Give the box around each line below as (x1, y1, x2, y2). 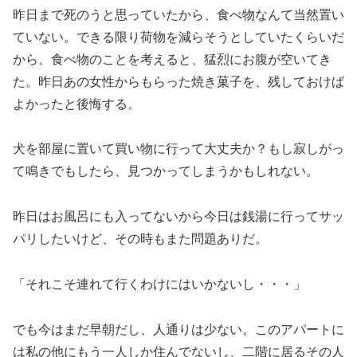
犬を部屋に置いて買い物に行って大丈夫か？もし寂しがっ (13, 142, 344, 156)
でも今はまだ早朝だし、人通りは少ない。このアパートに (13, 322, 344, 336)
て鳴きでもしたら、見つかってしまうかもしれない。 (13, 164, 319, 178)
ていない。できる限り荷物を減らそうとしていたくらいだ (13, 29, 344, 44)
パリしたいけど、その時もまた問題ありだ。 (13, 232, 268, 246)
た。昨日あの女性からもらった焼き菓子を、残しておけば (13, 74, 344, 88)
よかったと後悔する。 (13, 96, 140, 111)
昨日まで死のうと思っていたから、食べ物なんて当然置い (13, 7, 344, 22)
